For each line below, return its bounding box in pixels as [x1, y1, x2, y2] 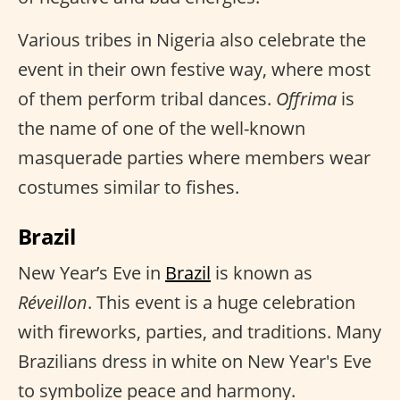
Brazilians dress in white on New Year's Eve [18, 349, 371, 374]
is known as [211, 261, 312, 286]
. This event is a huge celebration [87, 290, 355, 315]
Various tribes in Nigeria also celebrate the [18, 28, 366, 53]
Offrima [276, 87, 337, 112]
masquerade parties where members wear [18, 146, 371, 171]
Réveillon [18, 290, 87, 315]
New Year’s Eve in [18, 261, 165, 286]
